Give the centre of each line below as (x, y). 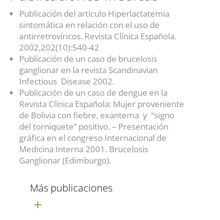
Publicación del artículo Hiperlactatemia (95, 13)
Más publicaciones (71, 188)
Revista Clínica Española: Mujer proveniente (102, 104)
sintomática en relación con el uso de (90, 25)
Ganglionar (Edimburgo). (65, 160)
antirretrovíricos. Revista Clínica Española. (98, 36)
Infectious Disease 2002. (67, 81)
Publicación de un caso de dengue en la (94, 92)
